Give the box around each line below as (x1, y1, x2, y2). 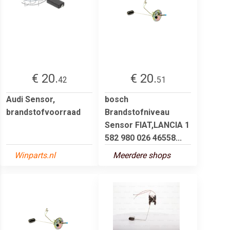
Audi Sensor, (6, 94, 55, 104)
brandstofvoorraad (6, 107, 81, 117)
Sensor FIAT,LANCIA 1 (105, 120, 189, 130)
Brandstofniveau (105, 107, 169, 117)
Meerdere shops (113, 150, 170, 160)
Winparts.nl (14, 150, 55, 160)
